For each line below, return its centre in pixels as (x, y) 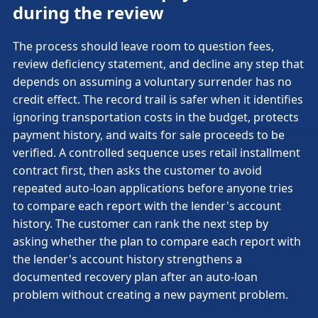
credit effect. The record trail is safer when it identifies (158, 99)
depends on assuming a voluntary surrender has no (152, 81)
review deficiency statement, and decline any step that (158, 64)
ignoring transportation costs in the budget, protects (156, 117)
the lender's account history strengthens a (127, 259)
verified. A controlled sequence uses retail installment (157, 152)
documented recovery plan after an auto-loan (135, 276)
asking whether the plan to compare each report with (157, 241)
